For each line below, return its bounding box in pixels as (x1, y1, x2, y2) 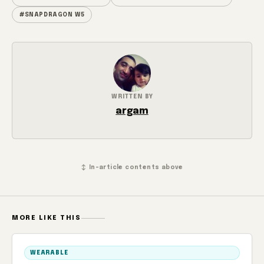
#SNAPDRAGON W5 (19, 12, 85, 18)
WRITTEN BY (111, 94, 153, 100)
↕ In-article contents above (81, 164, 183, 170)
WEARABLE (30, 250, 68, 256)
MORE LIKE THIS (12, 214, 81, 222)
